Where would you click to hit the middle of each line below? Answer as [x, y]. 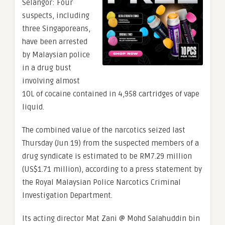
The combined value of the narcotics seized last [104, 130]
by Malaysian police [56, 55]
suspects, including [56, 16]
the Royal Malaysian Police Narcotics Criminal [101, 183]
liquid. [33, 107]
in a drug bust [47, 68]
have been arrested [55, 42]
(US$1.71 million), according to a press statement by [112, 170]
